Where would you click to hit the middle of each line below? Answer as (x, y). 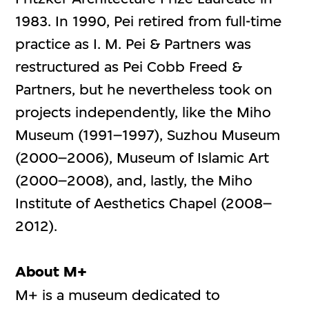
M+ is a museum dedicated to (118, 295)
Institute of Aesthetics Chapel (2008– (144, 203)
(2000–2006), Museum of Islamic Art (142, 158)
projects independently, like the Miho (143, 112)
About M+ (51, 272)
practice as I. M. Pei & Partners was (133, 44)
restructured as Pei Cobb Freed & (129, 67)
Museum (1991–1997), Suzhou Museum (148, 135)
